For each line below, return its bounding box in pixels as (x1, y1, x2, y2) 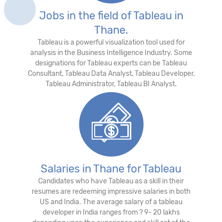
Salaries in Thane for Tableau (41, 162, 181, 175)
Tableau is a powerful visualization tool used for (37, 38, 185, 47)
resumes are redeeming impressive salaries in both (31, 187, 191, 196)
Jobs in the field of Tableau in (39, 8, 183, 22)
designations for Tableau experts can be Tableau (35, 58, 187, 67)
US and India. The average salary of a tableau (40, 197, 182, 206)
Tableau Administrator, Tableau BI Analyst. (45, 79, 177, 88)
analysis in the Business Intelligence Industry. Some (30, 48, 192, 57)
